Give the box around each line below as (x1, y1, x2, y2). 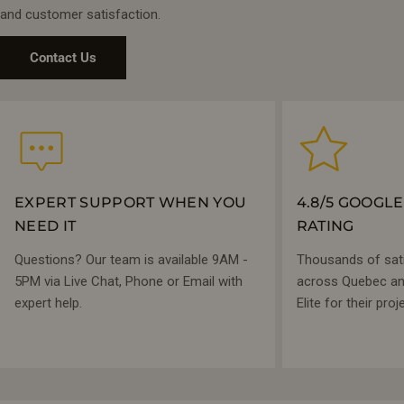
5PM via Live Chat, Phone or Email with (14, 272, 243, 289)
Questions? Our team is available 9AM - (14, 251, 248, 268)
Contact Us (30, 49, 96, 66)
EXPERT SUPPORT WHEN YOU (14, 193, 247, 211)
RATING (296, 216, 354, 234)
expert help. (14, 294, 82, 311)
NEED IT (14, 216, 77, 234)
